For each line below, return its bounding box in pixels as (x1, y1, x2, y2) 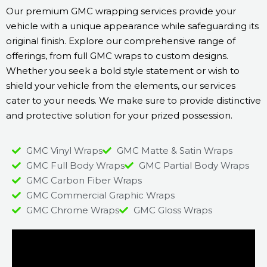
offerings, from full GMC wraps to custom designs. (6, 50, 228, 62)
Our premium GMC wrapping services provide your (6, 5, 236, 17)
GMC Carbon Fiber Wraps (26, 175, 142, 187)
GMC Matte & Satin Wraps (116, 145, 232, 157)
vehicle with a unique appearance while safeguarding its (6, 20, 259, 32)
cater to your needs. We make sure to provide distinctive (6, 95, 261, 107)
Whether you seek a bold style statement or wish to (6, 65, 240, 77)
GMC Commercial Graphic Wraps (26, 190, 175, 201)
